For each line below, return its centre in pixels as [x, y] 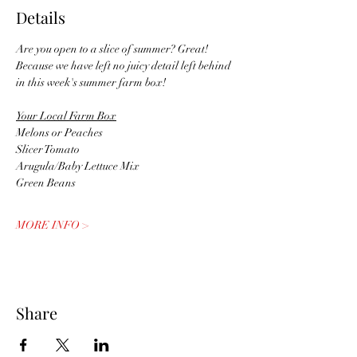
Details [41, 17]
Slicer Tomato [48, 149]
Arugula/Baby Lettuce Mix [78, 166]
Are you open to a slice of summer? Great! [113, 49]
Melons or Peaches [59, 133]
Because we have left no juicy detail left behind [125, 66]
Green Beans [46, 183]
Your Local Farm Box [66, 116]
